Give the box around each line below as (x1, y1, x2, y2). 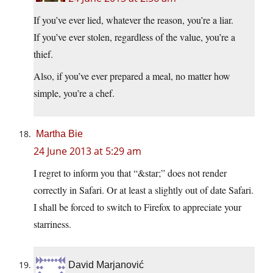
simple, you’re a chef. (34, 87, 115, 100)
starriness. (34, 218, 71, 231)
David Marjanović (68, 260, 144, 271)
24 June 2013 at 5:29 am (34, 144, 141, 158)
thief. (34, 48, 53, 61)
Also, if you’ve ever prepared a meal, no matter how (34, 69, 230, 83)
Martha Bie (36, 129, 83, 140)
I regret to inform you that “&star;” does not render (34, 166, 227, 180)
